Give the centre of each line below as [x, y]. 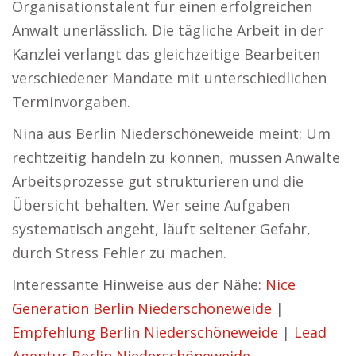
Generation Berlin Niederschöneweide [142, 308]
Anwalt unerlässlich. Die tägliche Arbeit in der [168, 30]
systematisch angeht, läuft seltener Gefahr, [161, 229]
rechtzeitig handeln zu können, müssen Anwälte [176, 157]
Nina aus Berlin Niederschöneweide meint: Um [171, 133]
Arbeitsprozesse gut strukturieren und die [158, 181]
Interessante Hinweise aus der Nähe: [139, 284]
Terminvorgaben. [71, 102]
